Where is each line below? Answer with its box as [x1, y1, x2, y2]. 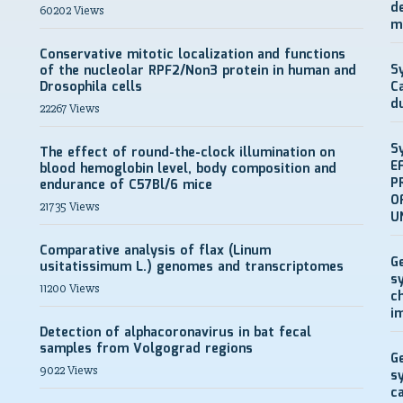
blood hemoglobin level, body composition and [40, 159, 336, 179]
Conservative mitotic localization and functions [40, 45, 345, 65]
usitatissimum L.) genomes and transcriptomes [40, 257, 344, 277]
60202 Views [40, 3, 103, 18]
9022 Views [40, 363, 97, 378]
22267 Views [40, 101, 99, 116]
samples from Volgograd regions [40, 339, 253, 359]
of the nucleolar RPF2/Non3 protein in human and [40, 61, 356, 81]
